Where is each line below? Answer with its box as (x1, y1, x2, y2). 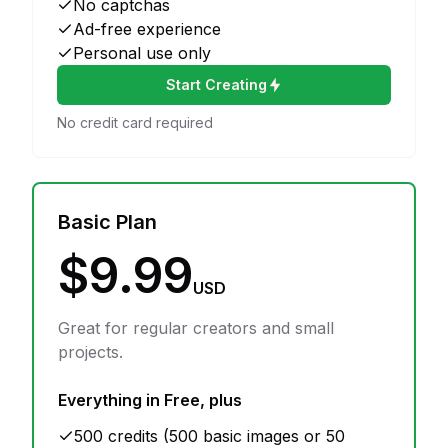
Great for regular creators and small (58, 318, 334, 338)
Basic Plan (58, 210, 157, 234)
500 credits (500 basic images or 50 (74, 426, 345, 446)
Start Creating (165, 76, 267, 93)
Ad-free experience (73, 19, 221, 39)
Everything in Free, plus (58, 390, 242, 410)
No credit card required (57, 114, 213, 131)
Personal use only (73, 43, 211, 63)
